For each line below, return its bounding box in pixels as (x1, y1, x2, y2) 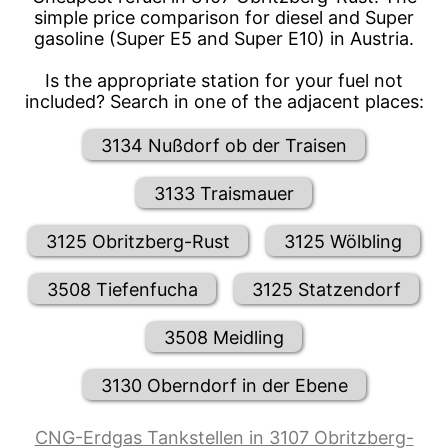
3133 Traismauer (154, 182, 294, 204)
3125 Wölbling (284, 230, 402, 252)
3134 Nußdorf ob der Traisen (101, 134, 347, 156)
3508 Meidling (164, 326, 284, 348)
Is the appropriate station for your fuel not (45, 70, 403, 92)
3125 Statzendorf (252, 278, 401, 300)
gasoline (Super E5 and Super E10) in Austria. (34, 28, 414, 50)
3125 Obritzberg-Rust (46, 230, 230, 252)
